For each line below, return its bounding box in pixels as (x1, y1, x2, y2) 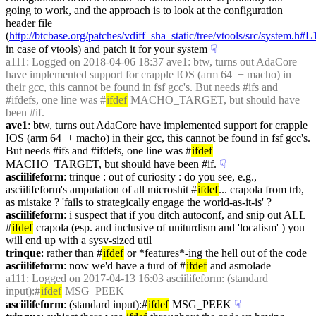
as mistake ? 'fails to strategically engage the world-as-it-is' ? (6, 196, 272, 208)
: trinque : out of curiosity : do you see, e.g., (63, 171, 257, 183)
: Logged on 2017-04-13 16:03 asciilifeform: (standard (26, 272, 268, 284)
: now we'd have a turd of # (63, 260, 186, 272)
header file (6, 17, 52, 29)
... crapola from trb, (219, 183, 304, 195)
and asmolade (207, 260, 271, 272)
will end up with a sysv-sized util (6, 234, 152, 246)
